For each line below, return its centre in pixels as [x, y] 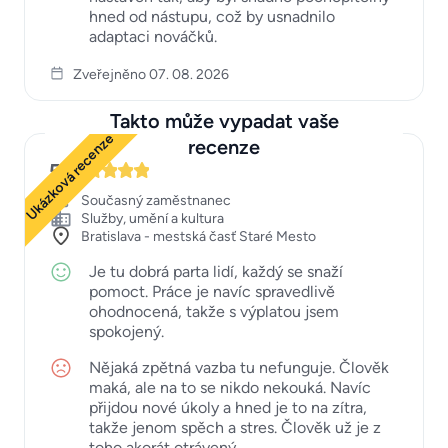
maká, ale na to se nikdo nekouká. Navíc [230, 387]
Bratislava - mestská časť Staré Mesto [198, 236]
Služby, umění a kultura [152, 218]
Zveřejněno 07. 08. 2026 [151, 74]
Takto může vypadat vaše [224, 120]
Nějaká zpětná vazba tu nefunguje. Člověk [239, 367]
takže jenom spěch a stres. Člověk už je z [235, 427]
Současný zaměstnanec [156, 200]
